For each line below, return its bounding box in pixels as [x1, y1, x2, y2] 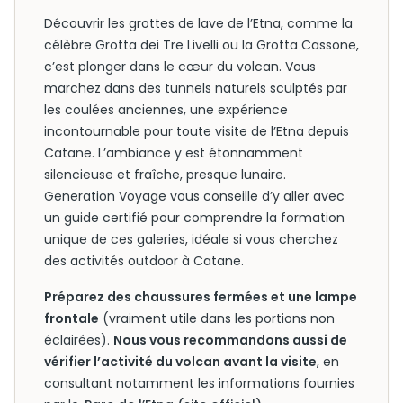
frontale [44, 309, 99, 327]
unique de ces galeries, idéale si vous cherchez [44, 230, 338, 248]
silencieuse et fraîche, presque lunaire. [44, 166, 286, 184]
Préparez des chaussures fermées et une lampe [44, 288, 357, 306]
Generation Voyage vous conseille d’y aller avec [44, 187, 345, 205]
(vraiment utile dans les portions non [99, 309, 335, 327]
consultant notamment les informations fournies [44, 374, 354, 392]
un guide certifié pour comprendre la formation [44, 209, 345, 227]
